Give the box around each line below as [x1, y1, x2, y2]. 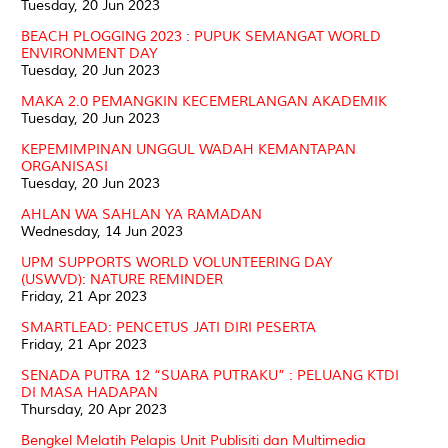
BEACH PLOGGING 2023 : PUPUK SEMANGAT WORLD [21, 27, 381, 45]
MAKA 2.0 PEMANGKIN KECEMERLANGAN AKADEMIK [21, 92, 387, 110]
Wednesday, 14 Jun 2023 [21, 222, 183, 240]
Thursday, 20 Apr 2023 [21, 400, 167, 418]
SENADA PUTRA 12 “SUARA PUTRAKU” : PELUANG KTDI [21, 366, 399, 384]
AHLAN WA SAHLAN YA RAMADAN [21, 205, 262, 223]
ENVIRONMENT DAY [21, 44, 158, 62]
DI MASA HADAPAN [21, 383, 158, 401]
